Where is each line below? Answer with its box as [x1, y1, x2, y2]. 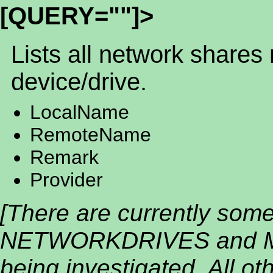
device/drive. [11, 68, 147, 95]
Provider [30, 168, 103, 191]
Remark [30, 146, 99, 168]
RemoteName [30, 123, 151, 146]
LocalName [30, 101, 129, 123]
